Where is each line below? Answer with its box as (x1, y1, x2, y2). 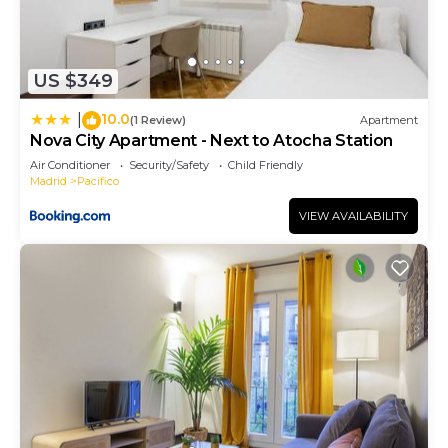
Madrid (30, 173, 67, 188)
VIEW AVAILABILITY (299, 208, 408, 223)
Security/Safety (129, 157, 209, 172)
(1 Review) (130, 113, 186, 128)
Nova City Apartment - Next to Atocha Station (30, 130, 393, 150)
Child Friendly (228, 157, 303, 172)
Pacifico (77, 173, 119, 188)
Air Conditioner (30, 157, 110, 172)
